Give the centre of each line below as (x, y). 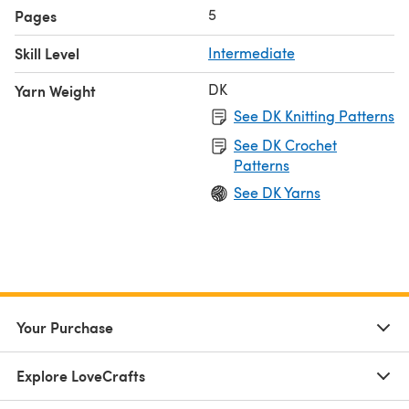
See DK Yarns (277, 192)
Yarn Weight (55, 90)
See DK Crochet (285, 144)
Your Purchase (65, 327)
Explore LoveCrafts (81, 375)
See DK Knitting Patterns (314, 115)
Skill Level (47, 53)
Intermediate (252, 52)
